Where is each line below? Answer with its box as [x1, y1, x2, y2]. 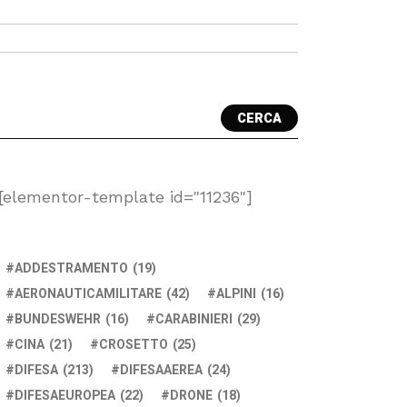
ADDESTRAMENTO [15, 259, 128, 278]
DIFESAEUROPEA [15, 386, 115, 405]
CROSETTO [99, 335, 168, 354]
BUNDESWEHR [15, 310, 101, 329]
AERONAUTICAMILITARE [15, 284, 162, 303]
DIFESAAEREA [120, 361, 203, 380]
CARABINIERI [155, 310, 233, 329]
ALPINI [216, 284, 256, 303]
